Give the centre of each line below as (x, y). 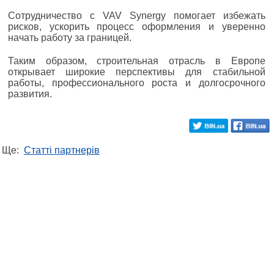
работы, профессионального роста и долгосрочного (137, 83)
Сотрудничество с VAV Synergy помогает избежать (137, 15)
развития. (30, 94)
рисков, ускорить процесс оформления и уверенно (137, 26)
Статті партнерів (62, 150)
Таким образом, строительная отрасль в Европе (137, 61)
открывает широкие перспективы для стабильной (137, 72)
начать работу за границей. (70, 37)
